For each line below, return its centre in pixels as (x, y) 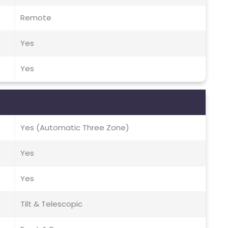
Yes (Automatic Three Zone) (75, 128)
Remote (36, 18)
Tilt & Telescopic (51, 204)
